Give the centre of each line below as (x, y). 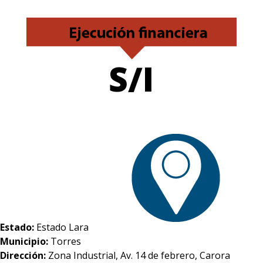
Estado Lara (63, 227)
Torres (66, 241)
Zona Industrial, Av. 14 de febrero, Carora (139, 255)
